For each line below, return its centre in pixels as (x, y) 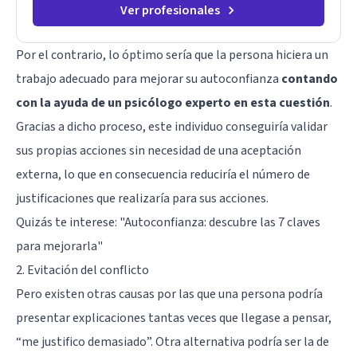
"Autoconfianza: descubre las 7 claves (220, 223)
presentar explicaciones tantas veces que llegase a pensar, (174, 318)
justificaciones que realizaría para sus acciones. (142, 199)
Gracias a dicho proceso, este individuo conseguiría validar (172, 127)
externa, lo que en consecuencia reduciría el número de (163, 175)
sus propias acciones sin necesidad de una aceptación (159, 151)
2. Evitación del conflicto (82, 271)
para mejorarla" (59, 247)
